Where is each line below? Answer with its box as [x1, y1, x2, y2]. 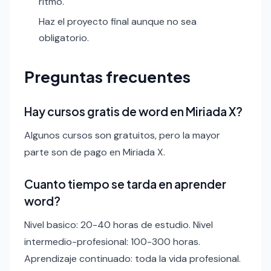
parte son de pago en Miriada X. [24, 146, 165, 159]
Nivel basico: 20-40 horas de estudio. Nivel [24, 218, 213, 232]
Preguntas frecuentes [24, 67, 191, 87]
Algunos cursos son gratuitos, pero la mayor [24, 129, 220, 142]
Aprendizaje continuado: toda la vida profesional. [24, 252, 241, 266]
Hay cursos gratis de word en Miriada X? [24, 104, 243, 119]
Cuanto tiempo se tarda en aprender [24, 177, 226, 192]
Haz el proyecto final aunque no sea [39, 15, 197, 28]
